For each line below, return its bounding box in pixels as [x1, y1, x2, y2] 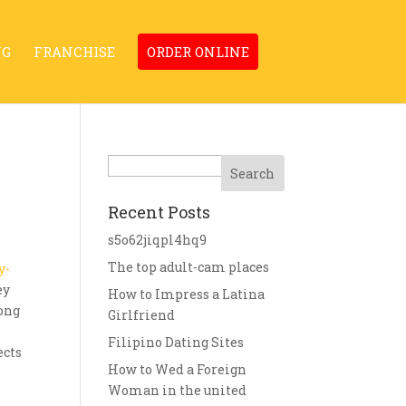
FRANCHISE [34, 43, 116, 61]
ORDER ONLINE [147, 43, 250, 61]
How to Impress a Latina [108, 285, 266, 303]
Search [107, 156, 152, 173]
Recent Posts [108, 201, 211, 223]
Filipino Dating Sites [108, 333, 245, 351]
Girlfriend [108, 306, 176, 324]
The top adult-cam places [108, 258, 270, 275]
